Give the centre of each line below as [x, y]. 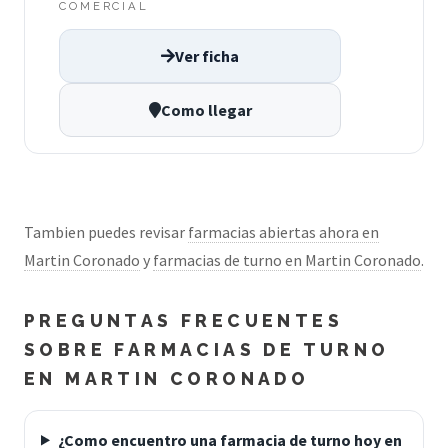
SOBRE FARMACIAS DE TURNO [207, 349]
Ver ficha [207, 55]
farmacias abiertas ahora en [283, 231]
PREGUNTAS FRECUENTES [183, 320]
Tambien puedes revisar [106, 231]
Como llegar [206, 109]
